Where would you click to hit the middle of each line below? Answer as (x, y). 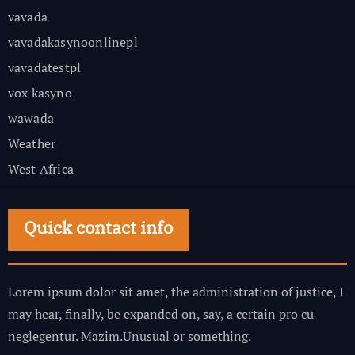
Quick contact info (98, 227)
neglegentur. (44, 336)
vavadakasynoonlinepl (73, 42)
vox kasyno (40, 93)
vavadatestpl (44, 68)
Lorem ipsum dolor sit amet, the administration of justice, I (176, 292)
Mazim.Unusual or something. (166, 336)
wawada (31, 118)
